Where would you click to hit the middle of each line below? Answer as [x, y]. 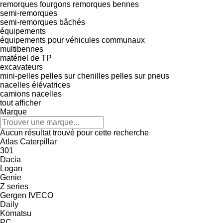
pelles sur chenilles [75, 76]
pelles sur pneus [140, 76]
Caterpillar [38, 141]
